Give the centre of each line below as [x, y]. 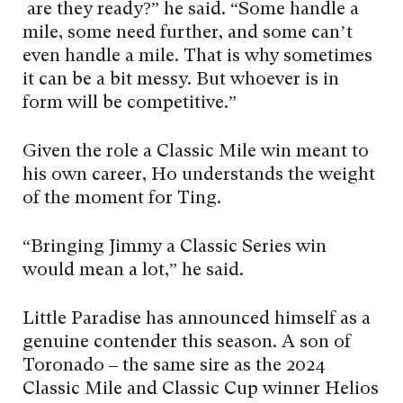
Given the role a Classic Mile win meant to [196, 152]
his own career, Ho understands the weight [199, 176]
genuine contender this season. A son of [187, 343]
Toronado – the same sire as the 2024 [174, 367]
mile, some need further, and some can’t [188, 34]
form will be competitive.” [130, 104]
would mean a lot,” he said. [133, 271]
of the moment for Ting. [124, 199]
